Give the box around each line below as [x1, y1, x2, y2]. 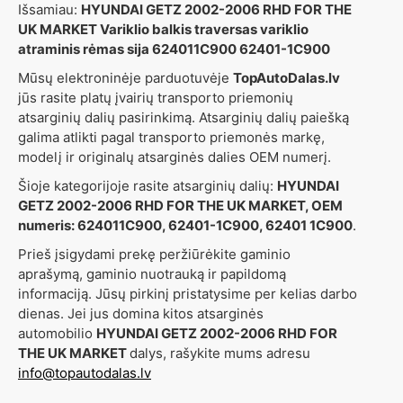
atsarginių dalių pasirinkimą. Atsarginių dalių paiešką [18, 109, 349, 127]
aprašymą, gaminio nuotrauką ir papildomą [18, 265, 286, 283]
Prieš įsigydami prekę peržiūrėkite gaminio [18, 246, 291, 264]
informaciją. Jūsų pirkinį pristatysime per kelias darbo [18, 285, 357, 303]
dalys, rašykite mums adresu [130, 345, 310, 363]
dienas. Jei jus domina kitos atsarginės [18, 305, 264, 323]
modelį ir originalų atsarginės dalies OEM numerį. [18, 148, 331, 166]
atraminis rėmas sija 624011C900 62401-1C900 [18, 40, 330, 58]
